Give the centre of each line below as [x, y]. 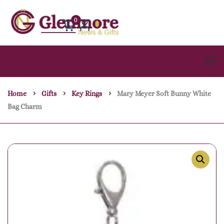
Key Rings [87, 94]
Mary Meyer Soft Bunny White [164, 94]
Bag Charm [25, 107]
